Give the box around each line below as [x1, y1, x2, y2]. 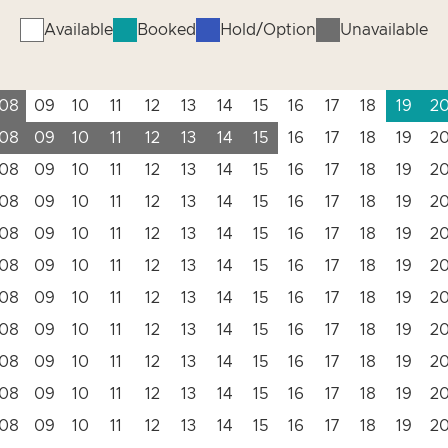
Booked [137, 22, 196, 38]
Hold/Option [220, 22, 316, 38]
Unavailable [340, 22, 428, 38]
